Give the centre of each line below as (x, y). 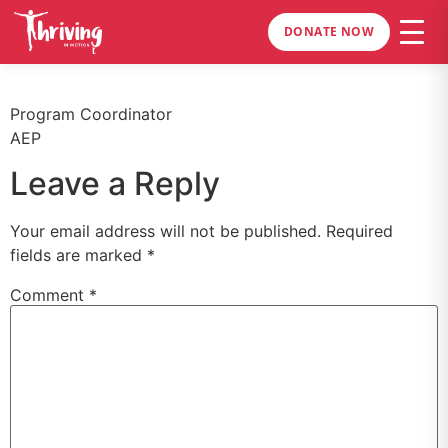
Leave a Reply (115, 183)
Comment (49, 294)
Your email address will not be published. (165, 230)
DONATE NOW (329, 31)
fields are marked (78, 254)
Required (359, 230)
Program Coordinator (91, 114)
